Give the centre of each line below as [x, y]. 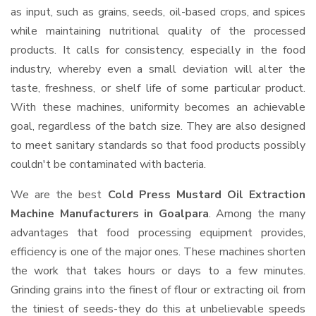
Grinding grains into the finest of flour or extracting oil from [158, 290]
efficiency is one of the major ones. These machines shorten [158, 252]
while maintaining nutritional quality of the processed [158, 31]
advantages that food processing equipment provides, [158, 233]
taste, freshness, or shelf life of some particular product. [158, 88]
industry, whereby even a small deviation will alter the [158, 69]
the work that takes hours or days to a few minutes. [158, 271]
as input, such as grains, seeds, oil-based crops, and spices [158, 12]
